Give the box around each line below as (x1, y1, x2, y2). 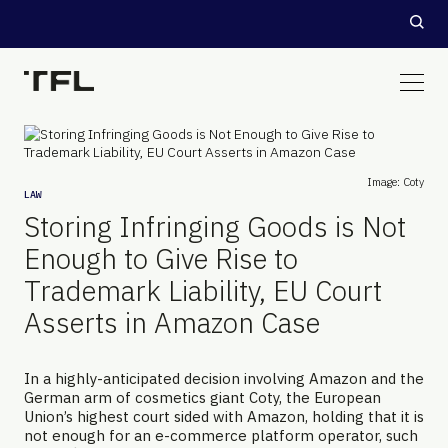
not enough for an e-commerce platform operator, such (24, 426, 418, 445)
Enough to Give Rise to (24, 240, 298, 277)
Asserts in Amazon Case (24, 304, 320, 341)
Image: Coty (367, 175, 424, 189)
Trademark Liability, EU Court (24, 272, 382, 309)
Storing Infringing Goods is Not (24, 208, 406, 245)
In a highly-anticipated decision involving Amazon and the (24, 369, 424, 388)
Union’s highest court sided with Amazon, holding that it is (24, 407, 424, 426)
